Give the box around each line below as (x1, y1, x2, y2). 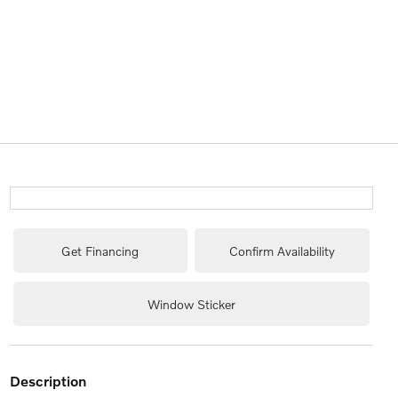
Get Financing (61, 243, 139, 259)
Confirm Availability (228, 243, 335, 259)
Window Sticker (147, 296, 235, 312)
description (20, 372, 86, 389)
